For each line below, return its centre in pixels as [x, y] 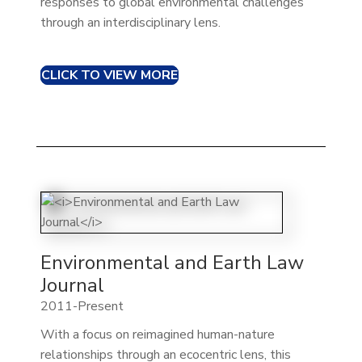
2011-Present [82, 306]
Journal [72, 285]
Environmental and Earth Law [172, 262]
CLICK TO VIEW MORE [109, 76]
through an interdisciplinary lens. [130, 23]
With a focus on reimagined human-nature [157, 334]
